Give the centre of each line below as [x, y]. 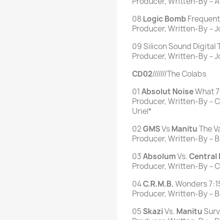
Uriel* [142, 111]
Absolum [159, 157]
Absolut [156, 92]
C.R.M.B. [158, 184]
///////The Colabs [179, 74]
